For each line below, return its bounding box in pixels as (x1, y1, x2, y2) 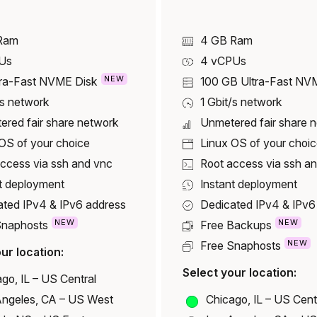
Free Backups (200, 219, 272, 233)
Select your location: (183, 266, 297, 280)
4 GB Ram (200, 34, 253, 48)
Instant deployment (200, 178, 298, 192)
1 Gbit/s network (200, 96, 283, 110)
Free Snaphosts (200, 239, 282, 253)
